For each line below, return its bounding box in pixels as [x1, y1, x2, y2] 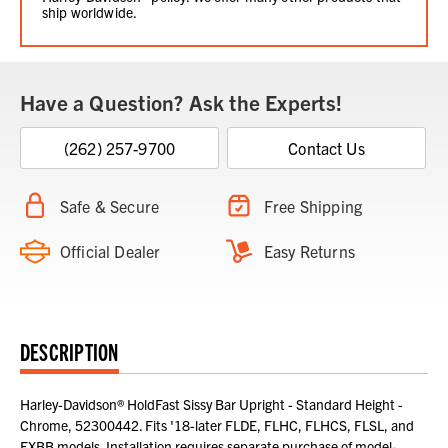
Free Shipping [264, 196, 363, 217]
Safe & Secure [60, 196, 160, 217]
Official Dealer [60, 241, 161, 262]
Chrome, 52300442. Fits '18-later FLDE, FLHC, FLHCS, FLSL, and [20, 416, 414, 435]
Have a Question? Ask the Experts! [20, 89, 342, 116]
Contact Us [288, 138, 365, 159]
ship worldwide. [42, 3, 138, 22]
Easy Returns [264, 241, 355, 262]
